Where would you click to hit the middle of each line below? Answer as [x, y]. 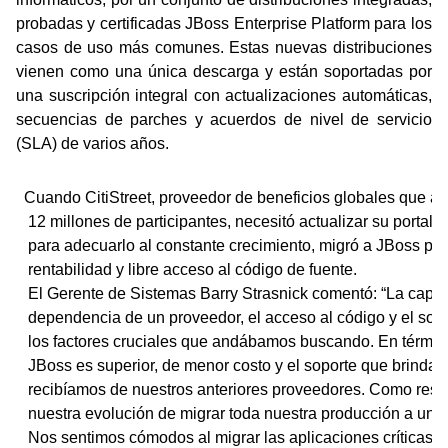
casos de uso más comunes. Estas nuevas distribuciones [224, 47]
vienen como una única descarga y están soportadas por [224, 71]
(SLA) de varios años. [92, 143]
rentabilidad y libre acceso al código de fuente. [210, 269]
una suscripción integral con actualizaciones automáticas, [224, 95]
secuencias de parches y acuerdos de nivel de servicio [224, 119]
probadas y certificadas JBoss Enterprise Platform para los [224, 23]
